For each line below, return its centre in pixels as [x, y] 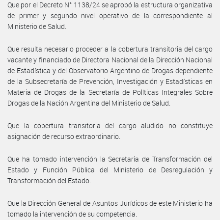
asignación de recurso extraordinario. [64, 136]
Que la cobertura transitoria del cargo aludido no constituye [110, 125]
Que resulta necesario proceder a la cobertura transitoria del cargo [110, 49]
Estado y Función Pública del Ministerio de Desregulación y [110, 169]
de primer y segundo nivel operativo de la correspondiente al [110, 15]
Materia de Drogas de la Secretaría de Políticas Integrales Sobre [110, 92]
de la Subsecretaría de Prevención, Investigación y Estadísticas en [110, 81]
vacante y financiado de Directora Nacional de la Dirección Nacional [110, 59]
